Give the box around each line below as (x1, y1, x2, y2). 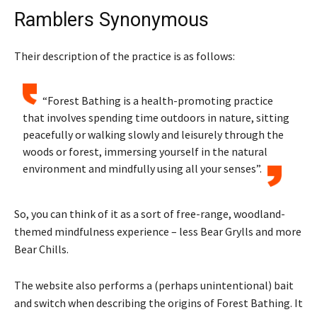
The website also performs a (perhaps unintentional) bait (14, 277, 294, 292)
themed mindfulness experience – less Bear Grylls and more (14, 224, 301, 238)
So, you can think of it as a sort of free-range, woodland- (14, 206, 285, 221)
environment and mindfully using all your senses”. (23, 161, 263, 175)
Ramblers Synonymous (14, 8, 209, 31)
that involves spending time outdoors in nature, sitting (23, 110, 290, 125)
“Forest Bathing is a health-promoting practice (42, 93, 274, 108)
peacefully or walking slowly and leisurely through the (23, 127, 284, 142)
